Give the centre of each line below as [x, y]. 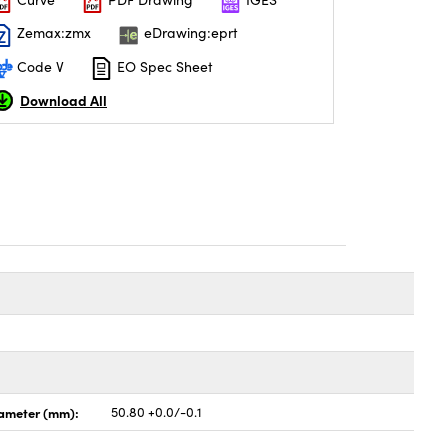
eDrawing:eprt [189, 33]
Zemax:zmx [52, 33]
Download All [63, 99]
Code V [38, 66]
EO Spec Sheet [163, 66]
